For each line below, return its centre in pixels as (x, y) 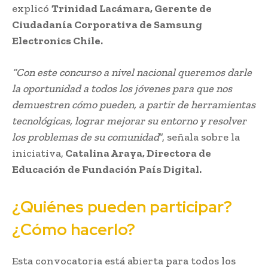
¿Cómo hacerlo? (74, 229)
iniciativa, (38, 153)
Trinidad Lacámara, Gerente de (132, 8)
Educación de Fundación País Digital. (107, 169)
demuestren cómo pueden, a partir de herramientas (134, 104)
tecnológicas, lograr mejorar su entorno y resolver (129, 121)
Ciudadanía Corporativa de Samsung (107, 24)
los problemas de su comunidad (86, 137)
